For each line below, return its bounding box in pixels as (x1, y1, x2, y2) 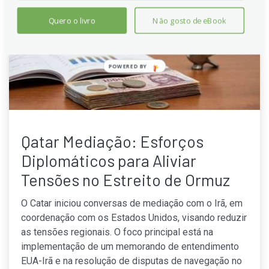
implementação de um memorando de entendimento (21, 240, 239, 252)
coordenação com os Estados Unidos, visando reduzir (21, 211, 247, 223)
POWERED (129, 62, 159, 70)
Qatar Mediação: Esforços (21, 131, 204, 151)
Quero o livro (48, 15, 95, 26)
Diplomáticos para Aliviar (21, 150, 196, 170)
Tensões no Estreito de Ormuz (21, 169, 230, 189)
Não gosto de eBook (153, 15, 226, 26)
